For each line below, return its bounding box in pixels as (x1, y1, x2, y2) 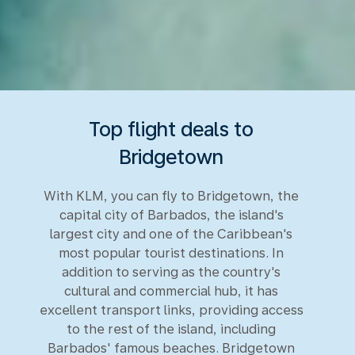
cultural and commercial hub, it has (64, 283, 278, 299)
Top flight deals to (89, 116, 254, 141)
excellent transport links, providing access (39, 302, 303, 318)
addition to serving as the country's (62, 264, 281, 280)
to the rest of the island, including (67, 321, 276, 337)
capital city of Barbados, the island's (59, 207, 284, 223)
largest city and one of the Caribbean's (50, 226, 292, 242)
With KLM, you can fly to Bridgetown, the (44, 188, 299, 204)
